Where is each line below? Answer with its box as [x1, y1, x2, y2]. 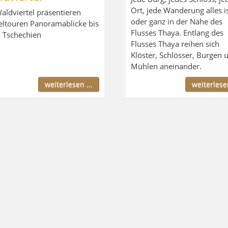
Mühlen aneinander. [130, 61, 202, 71]
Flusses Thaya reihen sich [130, 38, 219, 49]
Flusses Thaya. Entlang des [130, 27, 223, 38]
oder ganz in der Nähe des [130, 16, 222, 26]
